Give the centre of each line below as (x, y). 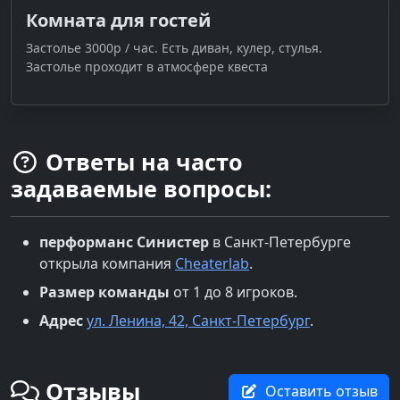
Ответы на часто (141, 161)
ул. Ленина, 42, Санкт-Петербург (198, 320)
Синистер (173, 242)
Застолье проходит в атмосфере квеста (147, 66)
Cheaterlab (212, 263)
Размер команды (104, 292)
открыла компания (107, 263)
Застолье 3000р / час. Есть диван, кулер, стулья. (174, 47)
